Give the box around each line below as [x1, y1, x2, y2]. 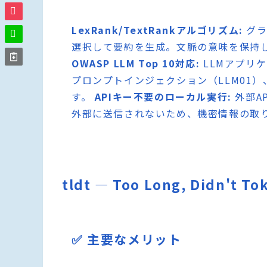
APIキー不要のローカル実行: [94, 89, 232, 104]
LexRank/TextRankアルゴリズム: [72, 23, 243, 38]
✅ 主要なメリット [72, 230, 182, 249]
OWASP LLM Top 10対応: [72, 56, 200, 71]
